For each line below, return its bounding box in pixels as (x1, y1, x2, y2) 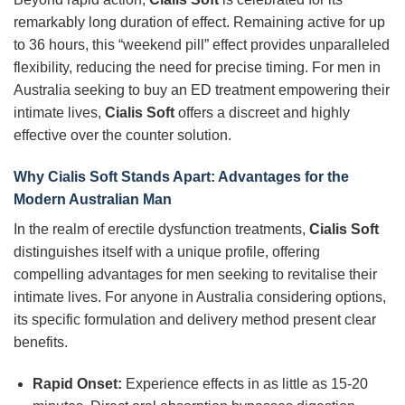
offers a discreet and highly (174, 105, 350, 121)
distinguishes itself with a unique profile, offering (14, 243, 320, 259)
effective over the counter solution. (14, 127, 231, 144)
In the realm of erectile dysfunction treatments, (14, 221, 309, 237)
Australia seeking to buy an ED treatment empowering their (14, 82, 390, 99)
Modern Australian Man (14, 191, 172, 207)
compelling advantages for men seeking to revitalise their (14, 266, 377, 282)
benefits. (14, 334, 68, 350)
